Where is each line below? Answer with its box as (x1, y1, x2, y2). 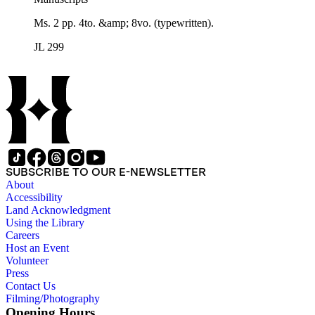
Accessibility (6, 191, 63, 204)
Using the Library (6, 217, 84, 229)
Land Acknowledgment (6, 204, 110, 217)
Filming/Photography (6, 292, 100, 305)
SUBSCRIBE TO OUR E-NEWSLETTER (6, 165, 206, 179)
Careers (6, 229, 39, 242)
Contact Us (6, 280, 56, 292)
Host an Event (6, 242, 69, 255)
